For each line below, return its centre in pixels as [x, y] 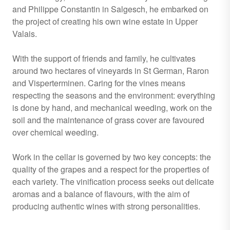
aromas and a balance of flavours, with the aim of [101, 194]
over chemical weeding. [55, 132]
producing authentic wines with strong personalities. [106, 206]
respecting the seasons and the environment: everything [114, 95]
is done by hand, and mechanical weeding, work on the [112, 108]
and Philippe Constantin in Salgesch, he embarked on [110, 9]
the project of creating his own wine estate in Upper [105, 21]
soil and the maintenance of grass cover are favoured [108, 120]
